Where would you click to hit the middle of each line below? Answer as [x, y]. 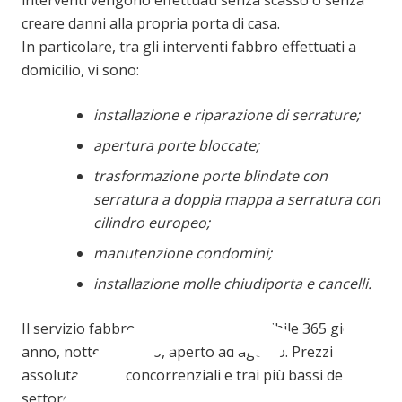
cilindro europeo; [152, 222]
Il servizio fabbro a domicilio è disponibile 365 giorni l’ [201, 328]
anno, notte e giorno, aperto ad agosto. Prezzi [177, 351]
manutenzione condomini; [183, 253]
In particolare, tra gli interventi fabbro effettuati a [189, 46]
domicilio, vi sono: [80, 70]
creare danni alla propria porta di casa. [151, 23]
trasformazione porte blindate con [210, 175]
